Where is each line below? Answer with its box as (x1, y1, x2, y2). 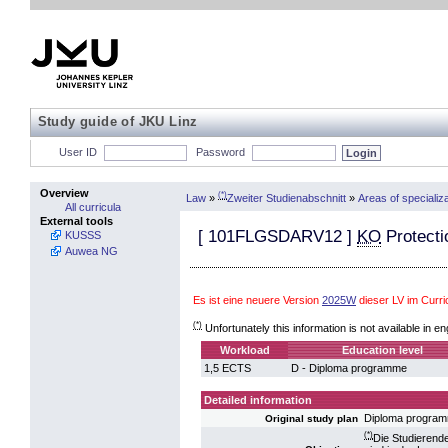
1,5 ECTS (204, 362, 251, 374)
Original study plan (265, 413, 358, 424)
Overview (40, 187, 89, 199)
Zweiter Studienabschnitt (227, 191, 346, 204)
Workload (219, 344, 270, 356)
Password (195, 146, 245, 159)
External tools (40, 215, 113, 227)
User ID (58, 146, 97, 159)
